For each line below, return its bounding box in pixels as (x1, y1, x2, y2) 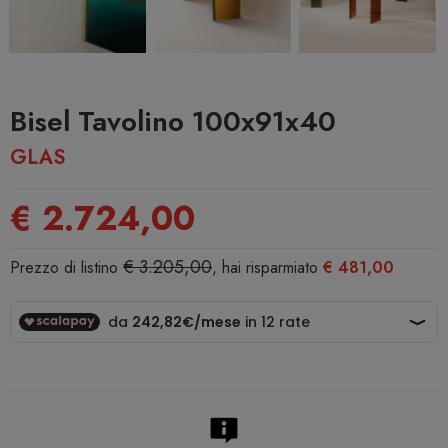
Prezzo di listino (10, 256, 123, 280)
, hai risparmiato (212, 256, 323, 280)
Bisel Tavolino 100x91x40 (10, 101, 336, 143)
